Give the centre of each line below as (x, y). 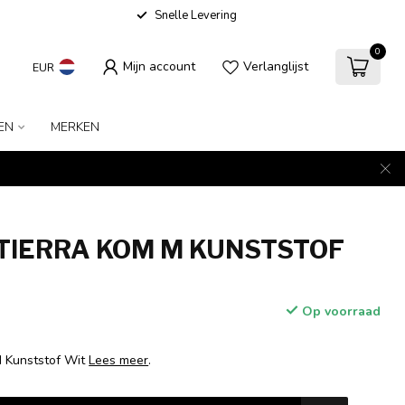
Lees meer (119, 360)
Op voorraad (339, 311)
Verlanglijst (275, 66)
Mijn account (159, 66)
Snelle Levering (195, 15)
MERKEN (75, 127)
